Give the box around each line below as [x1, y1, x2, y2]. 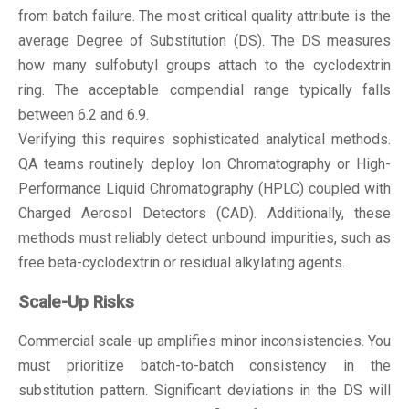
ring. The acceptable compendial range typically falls [18, 80, 391, 99]
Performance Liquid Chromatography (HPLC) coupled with [18, 179, 391, 197]
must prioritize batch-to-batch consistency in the [18, 357, 391, 375]
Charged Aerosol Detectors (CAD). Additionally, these [18, 204, 391, 222]
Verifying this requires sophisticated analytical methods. [18, 130, 391, 148]
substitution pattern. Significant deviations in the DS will [18, 382, 391, 400]
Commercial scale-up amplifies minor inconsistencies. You [18, 332, 391, 351]
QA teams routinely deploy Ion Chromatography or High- [18, 154, 391, 173]
